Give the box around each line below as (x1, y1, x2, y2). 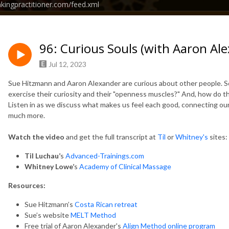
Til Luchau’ (25, 151, 60, 160)
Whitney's (175, 132, 208, 141)
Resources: (8, 180, 45, 190)
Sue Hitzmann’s (25, 199, 75, 209)
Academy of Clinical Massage (79, 162, 171, 171)
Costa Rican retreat (75, 199, 138, 209)
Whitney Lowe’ (25, 162, 74, 171)
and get (64, 132, 90, 141)
